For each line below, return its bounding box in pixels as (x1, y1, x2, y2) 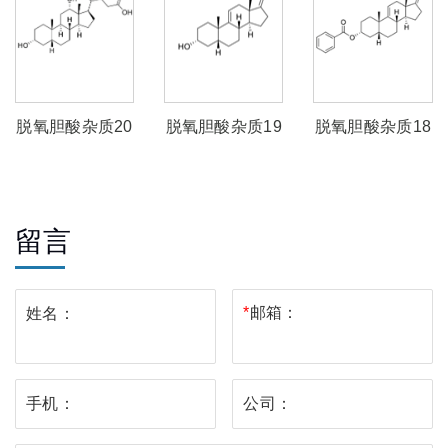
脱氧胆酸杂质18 (314, 118, 432, 135)
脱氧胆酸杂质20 (16, 118, 133, 135)
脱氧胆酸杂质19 (165, 118, 282, 135)
